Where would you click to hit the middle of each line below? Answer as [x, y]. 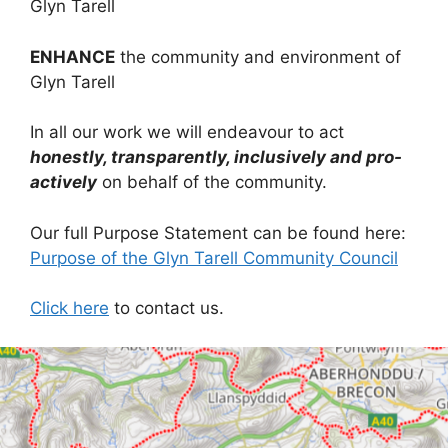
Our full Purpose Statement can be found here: [218, 232]
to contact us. [166, 308]
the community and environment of [258, 56]
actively [63, 182]
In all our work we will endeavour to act [187, 132]
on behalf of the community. [212, 182]
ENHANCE [72, 56]
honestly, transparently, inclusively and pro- [216, 157]
